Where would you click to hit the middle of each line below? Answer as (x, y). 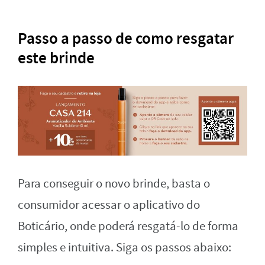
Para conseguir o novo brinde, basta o (114, 184)
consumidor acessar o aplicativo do (109, 205)
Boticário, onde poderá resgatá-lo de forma (128, 227)
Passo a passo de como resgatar (126, 38)
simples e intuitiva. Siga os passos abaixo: (125, 248)
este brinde (56, 58)
